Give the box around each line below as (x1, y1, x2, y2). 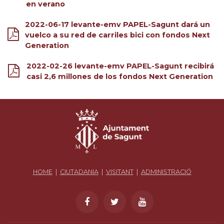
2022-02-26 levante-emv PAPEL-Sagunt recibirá (26, 61, 214, 70)
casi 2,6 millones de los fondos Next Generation (26, 71, 213, 81)
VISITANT (105, 168, 133, 176)
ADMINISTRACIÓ (140, 168, 191, 176)
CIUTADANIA (59, 168, 98, 176)
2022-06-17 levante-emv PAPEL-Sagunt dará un (25, 19, 210, 29)
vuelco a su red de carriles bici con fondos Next (25, 30, 210, 39)
